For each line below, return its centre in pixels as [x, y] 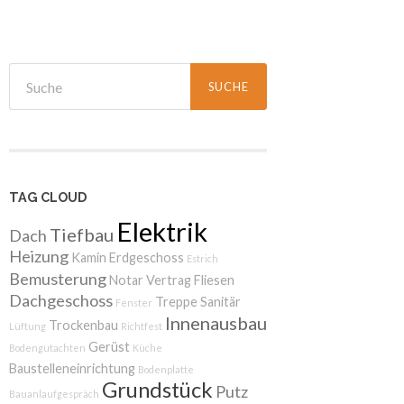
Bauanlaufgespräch [54, 393]
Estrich [202, 258]
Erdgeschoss [147, 257]
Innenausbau [216, 322]
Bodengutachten [47, 347]
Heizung [39, 256]
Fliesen [214, 280]
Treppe [176, 301]
